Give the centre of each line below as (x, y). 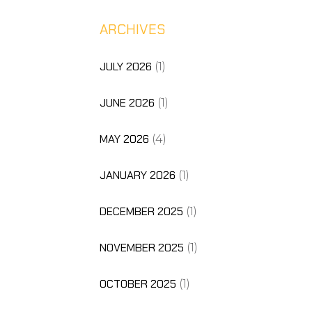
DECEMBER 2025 (141, 211)
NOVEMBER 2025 (141, 247)
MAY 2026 (124, 139)
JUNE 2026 (127, 102)
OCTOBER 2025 (138, 283)
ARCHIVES (132, 29)
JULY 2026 (125, 66)
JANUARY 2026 (137, 175)
